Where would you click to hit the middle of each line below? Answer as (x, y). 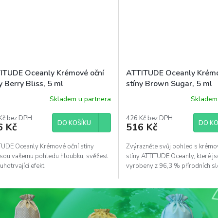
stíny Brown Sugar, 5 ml (169, 84)
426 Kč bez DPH (150, 118)
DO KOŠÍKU (74, 123)
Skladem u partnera (81, 99)
